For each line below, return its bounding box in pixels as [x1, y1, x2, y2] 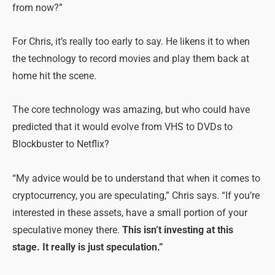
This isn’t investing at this [122, 224, 233, 236]
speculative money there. [12, 224, 122, 236]
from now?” [12, 2, 63, 14]
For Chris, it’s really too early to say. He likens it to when [12, 36, 250, 48]
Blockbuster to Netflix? [12, 139, 109, 150]
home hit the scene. [12, 71, 96, 82]
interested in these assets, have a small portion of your [12, 207, 247, 219]
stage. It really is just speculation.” [12, 241, 163, 253]
